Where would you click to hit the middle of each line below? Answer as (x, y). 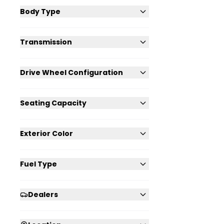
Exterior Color (46, 134)
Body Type (40, 12)
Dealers (43, 195)
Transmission (46, 42)
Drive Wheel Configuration (71, 73)
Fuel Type (38, 164)
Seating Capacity (53, 103)
